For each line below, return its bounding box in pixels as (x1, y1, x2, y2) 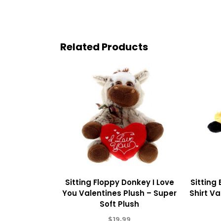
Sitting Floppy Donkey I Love (65, 177, 174, 187)
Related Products (60, 40, 148, 54)
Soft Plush (100, 198, 140, 209)
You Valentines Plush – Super (62, 187, 177, 198)
